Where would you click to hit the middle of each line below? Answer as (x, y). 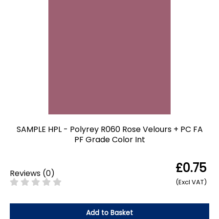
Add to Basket (109, 212)
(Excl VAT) (191, 182)
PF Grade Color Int (109, 140)
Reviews (25, 173)
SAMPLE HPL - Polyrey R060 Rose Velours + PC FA (109, 130)
